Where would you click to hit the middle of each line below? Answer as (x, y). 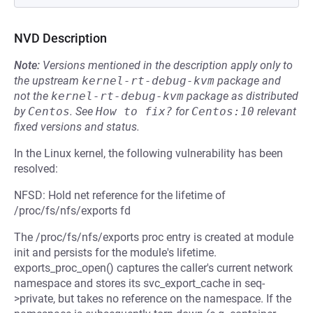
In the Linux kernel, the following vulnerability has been (148, 153)
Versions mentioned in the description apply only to (168, 65)
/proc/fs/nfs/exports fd (72, 211)
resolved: (36, 169)
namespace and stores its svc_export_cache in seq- (139, 283)
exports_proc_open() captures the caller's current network (153, 268)
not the (32, 96)
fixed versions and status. (77, 127)
